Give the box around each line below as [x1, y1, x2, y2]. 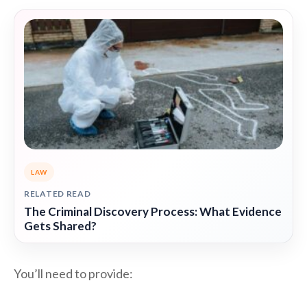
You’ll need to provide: [14, 266, 133, 282]
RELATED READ [24, 188, 91, 199]
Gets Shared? [24, 219, 97, 234]
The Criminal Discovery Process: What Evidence [24, 204, 282, 219]
